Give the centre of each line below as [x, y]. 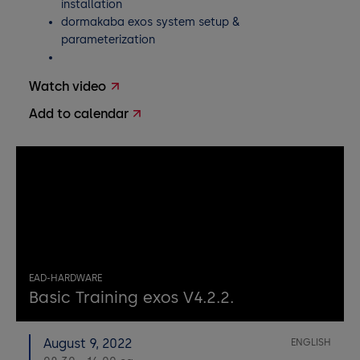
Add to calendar [79, 114]
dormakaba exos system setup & [150, 22]
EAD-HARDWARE [65, 278]
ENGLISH [311, 342]
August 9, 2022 [88, 344]
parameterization [108, 40]
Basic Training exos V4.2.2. [131, 297]
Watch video [67, 86]
